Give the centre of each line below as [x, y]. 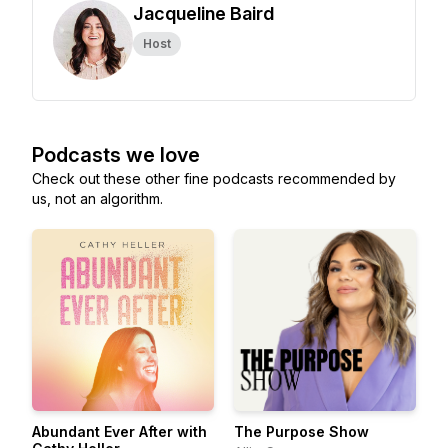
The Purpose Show [301, 431]
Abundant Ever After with [119, 431]
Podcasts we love [116, 155]
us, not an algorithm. [97, 198]
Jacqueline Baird [203, 13]
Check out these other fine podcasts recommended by [214, 178]
